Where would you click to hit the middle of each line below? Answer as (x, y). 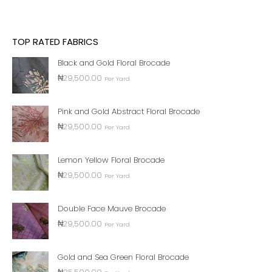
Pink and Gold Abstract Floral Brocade (129, 111)
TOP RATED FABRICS (55, 42)
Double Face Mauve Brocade (112, 209)
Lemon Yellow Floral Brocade (111, 160)
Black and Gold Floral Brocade (114, 63)
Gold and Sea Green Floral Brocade (123, 257)
